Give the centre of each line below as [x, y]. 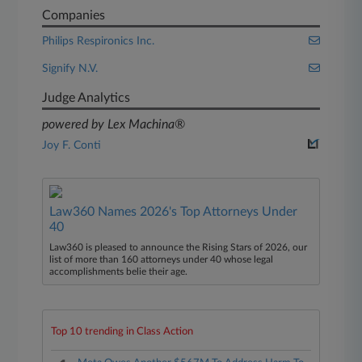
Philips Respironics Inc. [99, 41]
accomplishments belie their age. [119, 271]
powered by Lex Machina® [114, 124]
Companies [74, 15]
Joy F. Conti [72, 145]
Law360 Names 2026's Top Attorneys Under [174, 212]
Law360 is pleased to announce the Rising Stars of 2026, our [179, 247]
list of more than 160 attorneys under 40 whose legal [162, 259]
